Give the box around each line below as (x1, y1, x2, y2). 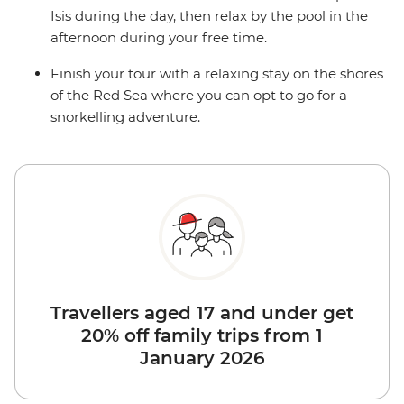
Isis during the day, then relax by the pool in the (50, 7, 368, 25)
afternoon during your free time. (50, 29, 267, 47)
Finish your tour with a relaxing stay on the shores (50, 65, 383, 83)
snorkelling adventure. (50, 108, 204, 126)
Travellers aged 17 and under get (50, 302, 353, 325)
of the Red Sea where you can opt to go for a (50, 87, 347, 105)
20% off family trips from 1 (81, 325, 323, 347)
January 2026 (139, 347, 265, 370)
